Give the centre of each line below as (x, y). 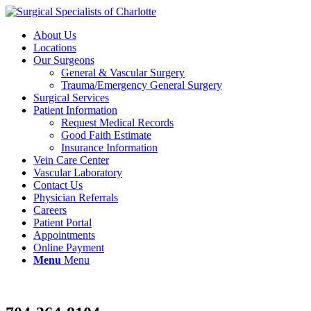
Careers (50, 210)
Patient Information (75, 110)
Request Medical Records (117, 123)
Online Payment (69, 247)
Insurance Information (109, 148)
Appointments (64, 235)
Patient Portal (62, 222)
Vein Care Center (71, 160)
